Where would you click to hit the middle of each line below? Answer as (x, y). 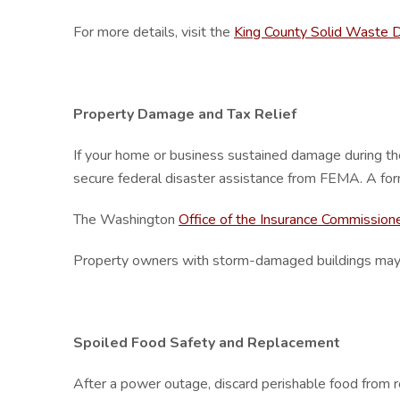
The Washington (126, 220)
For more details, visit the (154, 32)
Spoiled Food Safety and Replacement (207, 343)
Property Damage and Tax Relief (185, 114)
